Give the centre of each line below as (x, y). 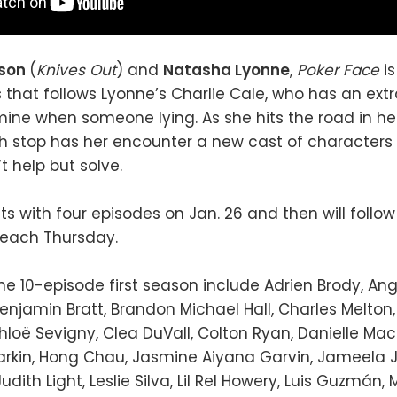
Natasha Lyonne (226, 70)
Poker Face (340, 70)
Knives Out (76, 70)
